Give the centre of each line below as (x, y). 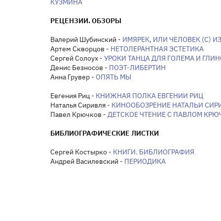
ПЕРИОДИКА (145, 161)
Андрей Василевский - (87, 161)
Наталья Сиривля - (81, 105)
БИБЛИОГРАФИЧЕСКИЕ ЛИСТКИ (105, 133)
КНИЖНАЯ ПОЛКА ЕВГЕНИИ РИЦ (149, 95)
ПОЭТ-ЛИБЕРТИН (137, 67)
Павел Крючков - (79, 114)
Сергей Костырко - (82, 152)
